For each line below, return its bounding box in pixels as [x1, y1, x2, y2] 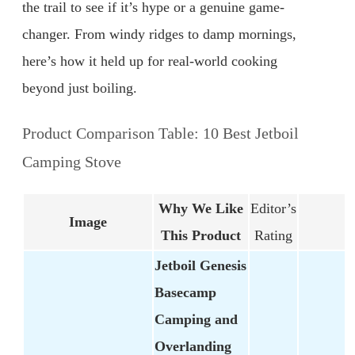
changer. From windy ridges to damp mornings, [22, 26, 296, 43]
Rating [254, 227, 292, 244]
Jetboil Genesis [155, 258, 246, 274]
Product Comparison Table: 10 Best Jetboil [22, 124, 299, 142]
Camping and [155, 311, 238, 328]
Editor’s [250, 200, 296, 217]
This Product [161, 227, 241, 244]
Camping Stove [22, 152, 121, 170]
